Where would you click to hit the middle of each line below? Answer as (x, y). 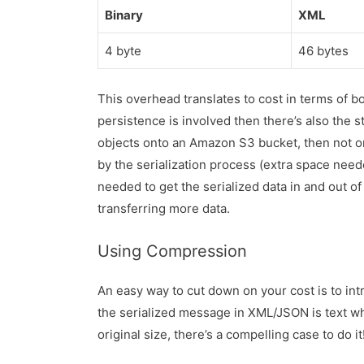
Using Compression (173, 251)
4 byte (123, 51)
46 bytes (324, 51)
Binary (124, 15)
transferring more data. (164, 208)
